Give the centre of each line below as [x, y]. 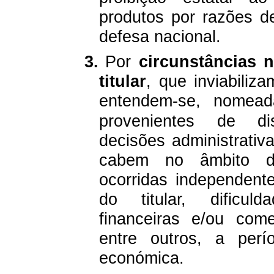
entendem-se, [150, 101]
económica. [142, 258]
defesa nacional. [160, 36]
